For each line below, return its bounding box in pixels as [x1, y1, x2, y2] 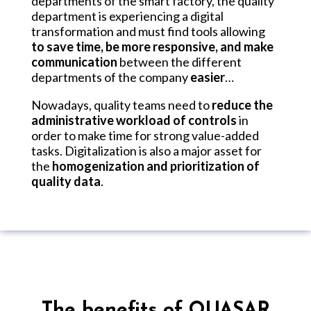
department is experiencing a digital [31, 8, 224, 24]
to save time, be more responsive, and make [31, 38, 274, 54]
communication [31, 53, 117, 69]
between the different [117, 53, 242, 69]
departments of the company [31, 69, 190, 85]
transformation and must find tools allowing [31, 23, 265, 39]
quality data [31, 173, 101, 189]
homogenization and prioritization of [52, 158, 260, 174]
